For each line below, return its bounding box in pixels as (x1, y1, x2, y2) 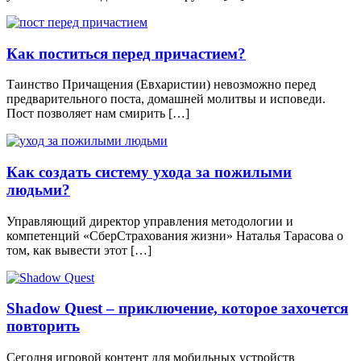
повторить (6, 317, 80, 335)
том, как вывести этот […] (6, 243, 151, 257)
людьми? (6, 181, 70, 198)
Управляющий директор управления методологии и (6, 214, 293, 228)
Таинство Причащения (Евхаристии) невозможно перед (6, 77, 316, 92)
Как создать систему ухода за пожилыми (6, 164, 292, 180)
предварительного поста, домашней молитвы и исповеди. (6, 92, 326, 106)
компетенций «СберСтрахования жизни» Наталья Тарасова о (6, 228, 343, 243)
